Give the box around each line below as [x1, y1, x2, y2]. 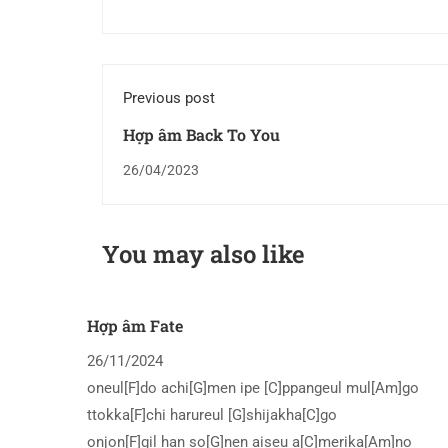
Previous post [123, 89, 215, 108]
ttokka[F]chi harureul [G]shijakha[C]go [87, 406, 337, 425]
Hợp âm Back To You [123, 124, 280, 146]
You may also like [102, 238, 305, 271]
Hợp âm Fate [87, 315, 183, 337]
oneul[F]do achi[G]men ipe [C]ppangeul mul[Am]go [87, 379, 419, 398]
